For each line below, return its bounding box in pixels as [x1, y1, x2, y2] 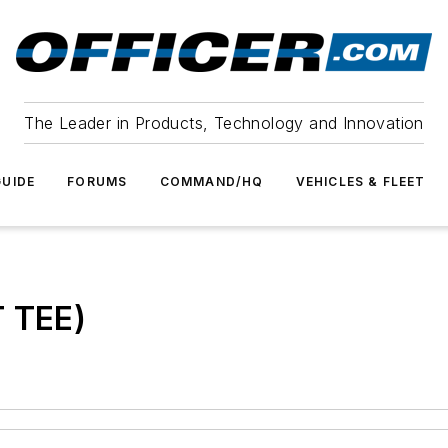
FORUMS [67, 174, 128, 189]
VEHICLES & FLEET [295, 174, 426, 189]
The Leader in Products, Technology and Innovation [24, 113, 424, 133]
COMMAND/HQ [159, 174, 264, 189]
